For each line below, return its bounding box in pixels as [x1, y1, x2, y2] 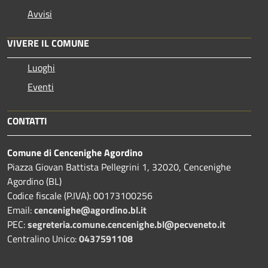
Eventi [28, 79, 54, 94]
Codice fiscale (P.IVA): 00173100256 [7, 188, 153, 203]
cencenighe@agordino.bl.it [34, 202, 147, 217]
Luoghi [28, 60, 55, 75]
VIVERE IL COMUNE [7, 35, 89, 50]
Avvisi [28, 6, 52, 21]
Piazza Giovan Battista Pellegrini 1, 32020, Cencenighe [7, 159, 231, 174]
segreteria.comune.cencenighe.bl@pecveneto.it [28, 217, 226, 232]
